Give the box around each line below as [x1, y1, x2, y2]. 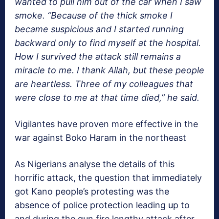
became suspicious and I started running [15, 24, 184, 35]
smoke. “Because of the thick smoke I [15, 10, 173, 21]
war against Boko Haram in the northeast [15, 132, 186, 143]
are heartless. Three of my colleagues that [15, 79, 193, 89]
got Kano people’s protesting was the [15, 186, 169, 197]
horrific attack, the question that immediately [15, 173, 202, 183]
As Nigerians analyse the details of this [15, 159, 175, 170]
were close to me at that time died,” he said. [15, 92, 199, 103]
